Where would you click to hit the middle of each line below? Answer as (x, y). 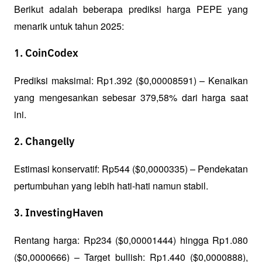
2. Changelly (44, 142)
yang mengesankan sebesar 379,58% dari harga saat (131, 98)
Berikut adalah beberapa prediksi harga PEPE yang (131, 9)
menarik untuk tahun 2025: (69, 26)
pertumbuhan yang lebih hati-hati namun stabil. (111, 186)
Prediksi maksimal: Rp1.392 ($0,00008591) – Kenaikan (131, 81)
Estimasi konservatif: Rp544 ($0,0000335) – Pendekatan (131, 169)
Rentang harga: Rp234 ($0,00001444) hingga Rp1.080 (131, 240)
